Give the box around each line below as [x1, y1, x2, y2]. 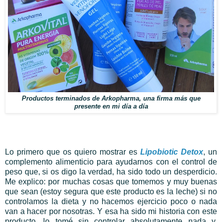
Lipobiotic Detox [140, 148, 203, 157]
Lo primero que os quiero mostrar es [5, 148, 140, 157]
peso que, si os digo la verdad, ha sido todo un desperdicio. [5, 167, 217, 176]
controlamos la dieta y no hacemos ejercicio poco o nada [5, 197, 217, 206]
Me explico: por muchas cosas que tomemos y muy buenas [5, 177, 217, 186]
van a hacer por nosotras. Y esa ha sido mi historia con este [5, 207, 217, 216]
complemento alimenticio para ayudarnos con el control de [5, 158, 217, 166]
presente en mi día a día [74, 103, 148, 111]
